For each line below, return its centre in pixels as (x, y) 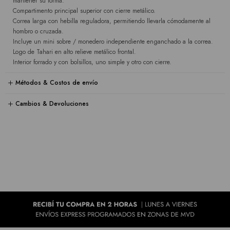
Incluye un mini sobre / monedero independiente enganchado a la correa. (113, 41)
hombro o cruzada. (38, 31)
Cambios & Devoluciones (52, 104)
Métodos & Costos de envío (57, 83)
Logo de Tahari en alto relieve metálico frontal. (74, 52)
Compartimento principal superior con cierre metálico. (84, 11)
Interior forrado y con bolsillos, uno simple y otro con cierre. (92, 62)
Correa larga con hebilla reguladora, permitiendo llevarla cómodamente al (112, 21)
